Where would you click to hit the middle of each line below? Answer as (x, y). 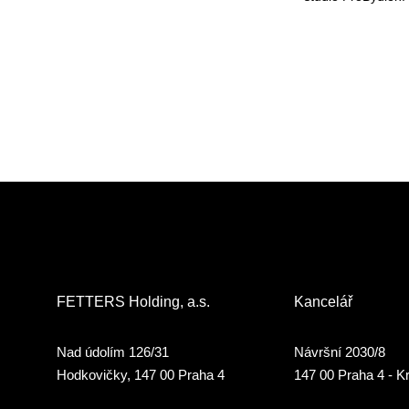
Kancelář (323, 301)
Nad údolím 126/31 (113, 351)
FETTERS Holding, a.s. (133, 301)
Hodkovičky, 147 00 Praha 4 (141, 374)
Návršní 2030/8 (340, 351)
